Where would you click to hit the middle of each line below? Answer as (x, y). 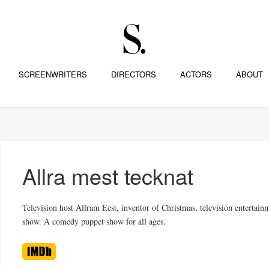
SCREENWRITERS (53, 74)
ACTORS (196, 74)
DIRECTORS (133, 74)
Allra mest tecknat (108, 176)
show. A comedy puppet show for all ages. (94, 221)
